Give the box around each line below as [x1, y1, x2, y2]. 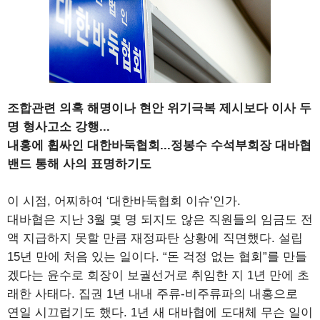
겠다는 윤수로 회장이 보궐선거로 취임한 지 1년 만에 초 [7, 268, 309, 282]
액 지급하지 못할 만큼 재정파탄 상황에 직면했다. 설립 [7, 231, 303, 245]
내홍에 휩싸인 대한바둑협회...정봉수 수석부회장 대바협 [7, 138, 311, 152]
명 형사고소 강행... [7, 119, 110, 134]
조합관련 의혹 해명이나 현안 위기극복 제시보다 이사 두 [7, 101, 311, 115]
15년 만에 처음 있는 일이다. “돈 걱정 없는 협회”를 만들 [7, 249, 307, 264]
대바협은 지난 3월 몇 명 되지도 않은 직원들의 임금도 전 [7, 212, 313, 226]
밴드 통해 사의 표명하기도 [7, 156, 151, 171]
